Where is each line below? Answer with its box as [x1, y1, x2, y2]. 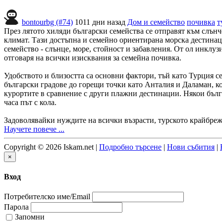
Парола [4, 203, 29, 212]
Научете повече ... [4, 124, 64, 133]
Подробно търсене [99, 142, 162, 151]
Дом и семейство [127, 17, 185, 26]
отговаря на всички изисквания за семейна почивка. [4, 53, 181, 62]
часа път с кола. [4, 98, 56, 107]
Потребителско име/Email [4, 192, 90, 201]
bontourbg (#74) [22, 17, 73, 26]
